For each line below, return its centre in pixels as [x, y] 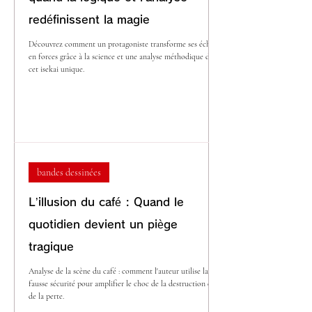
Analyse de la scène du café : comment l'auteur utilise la [118, 271]
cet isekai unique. [56, 69]
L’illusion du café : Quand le [106, 202]
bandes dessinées [69, 173]
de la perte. [46, 296]
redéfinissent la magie [89, 19]
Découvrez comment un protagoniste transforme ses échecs [124, 44]
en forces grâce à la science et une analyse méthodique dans [124, 56]
